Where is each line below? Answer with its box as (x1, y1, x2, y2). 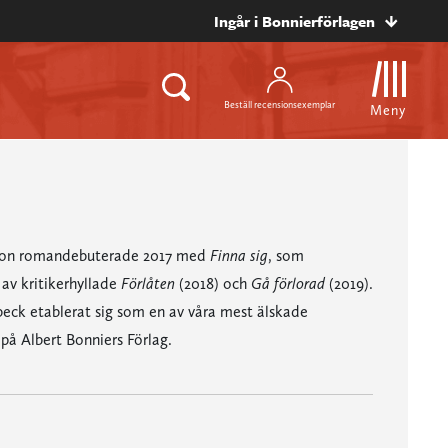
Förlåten (120, 274, 175, 293)
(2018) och (174, 274, 251, 293)
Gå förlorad (250, 274, 325, 293)
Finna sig (209, 246, 268, 265)
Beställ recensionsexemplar (224, 98, 335, 110)
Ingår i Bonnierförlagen (214, 10, 375, 32)
